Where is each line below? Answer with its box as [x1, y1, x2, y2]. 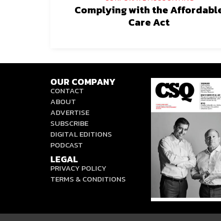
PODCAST [50, 139, 83, 150]
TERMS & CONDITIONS [50, 173, 126, 184]
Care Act [128, 15, 170, 30]
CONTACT [50, 85, 84, 96]
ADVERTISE [50, 107, 89, 118]
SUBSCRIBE [50, 117, 88, 129]
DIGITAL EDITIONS [50, 128, 112, 140]
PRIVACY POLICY [50, 162, 107, 174]
